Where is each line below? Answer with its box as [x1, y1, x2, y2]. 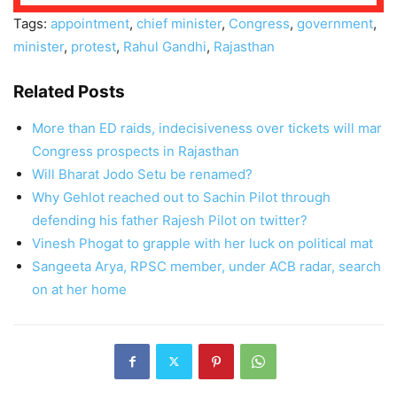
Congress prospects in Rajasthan [32, 142, 239, 160]
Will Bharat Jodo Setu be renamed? [32, 165, 253, 183]
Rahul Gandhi [123, 37, 206, 55]
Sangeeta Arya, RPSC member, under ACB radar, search [32, 257, 381, 275]
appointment [51, 14, 129, 32]
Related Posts [13, 81, 125, 102]
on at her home [32, 280, 127, 298]
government [297, 14, 373, 32]
